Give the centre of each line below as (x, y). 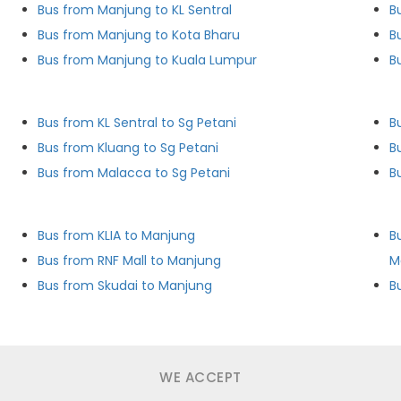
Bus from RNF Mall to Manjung (130, 260)
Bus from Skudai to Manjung (125, 286)
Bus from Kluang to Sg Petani (128, 148)
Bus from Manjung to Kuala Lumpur (148, 60)
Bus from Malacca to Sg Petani (134, 173)
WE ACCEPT (200, 377)
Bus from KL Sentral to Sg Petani (137, 123)
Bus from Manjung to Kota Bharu (139, 35)
